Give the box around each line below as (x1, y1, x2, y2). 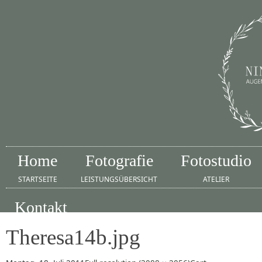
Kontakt (15, 198, 67, 216)
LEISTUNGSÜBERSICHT (81, 174, 157, 184)
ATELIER (203, 174, 229, 184)
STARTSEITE (18, 174, 57, 184)
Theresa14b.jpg (6, 225, 140, 249)
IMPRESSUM (20, 221, 61, 231)
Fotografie (85, 151, 153, 170)
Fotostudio (181, 151, 251, 170)
